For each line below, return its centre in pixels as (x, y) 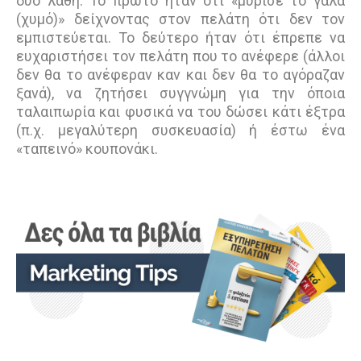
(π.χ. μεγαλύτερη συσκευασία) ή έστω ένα (180, 130)
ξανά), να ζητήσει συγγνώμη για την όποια (180, 93)
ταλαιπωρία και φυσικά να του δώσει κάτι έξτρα (180, 111)
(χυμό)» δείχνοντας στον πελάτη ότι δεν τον (180, 19)
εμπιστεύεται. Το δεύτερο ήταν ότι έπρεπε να (180, 37)
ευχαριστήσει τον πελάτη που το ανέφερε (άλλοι (180, 56)
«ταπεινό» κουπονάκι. (89, 148)
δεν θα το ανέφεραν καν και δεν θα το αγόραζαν (180, 74)
